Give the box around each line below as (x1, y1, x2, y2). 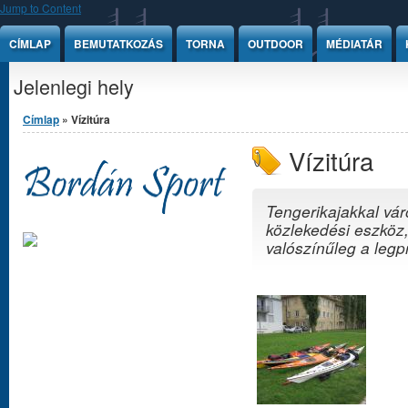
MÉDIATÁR (326, 36, 382, 52)
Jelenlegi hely (14, 72, 134, 100)
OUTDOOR (248, 36, 303, 52)
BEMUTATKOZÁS (74, 36, 163, 52)
